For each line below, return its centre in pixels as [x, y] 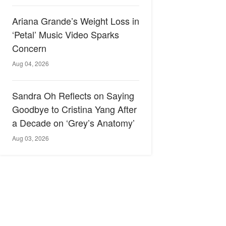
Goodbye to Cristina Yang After [74, 109]
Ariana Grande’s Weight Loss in [76, 21]
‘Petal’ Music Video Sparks [66, 34]
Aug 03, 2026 [31, 138]
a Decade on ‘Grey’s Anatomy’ [73, 123]
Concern [29, 48]
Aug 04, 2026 [31, 63]
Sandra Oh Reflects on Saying [73, 95]
